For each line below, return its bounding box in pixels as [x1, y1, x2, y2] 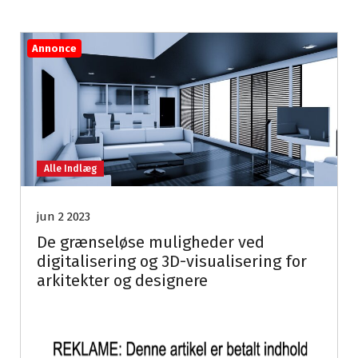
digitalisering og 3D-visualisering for [37, 252, 307, 272]
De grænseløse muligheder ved [37, 233, 265, 253]
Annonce [32, 42, 77, 54]
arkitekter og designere [37, 271, 208, 291]
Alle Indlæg [44, 163, 97, 175]
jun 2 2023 [37, 209, 90, 225]
